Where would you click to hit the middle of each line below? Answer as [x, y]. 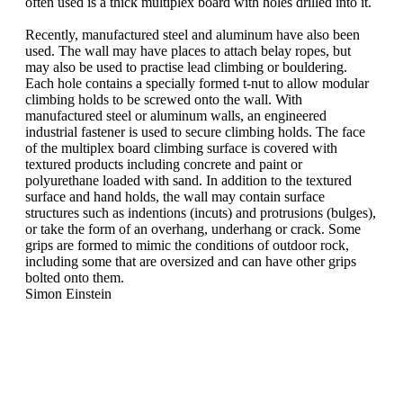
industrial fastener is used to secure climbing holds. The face [195, 132]
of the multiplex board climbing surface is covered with [181, 148]
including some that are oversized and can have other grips [191, 261]
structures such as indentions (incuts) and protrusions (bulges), [201, 213]
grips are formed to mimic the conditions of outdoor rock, [187, 245]
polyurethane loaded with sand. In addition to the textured [188, 180]
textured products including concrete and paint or [164, 164]
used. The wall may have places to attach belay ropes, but [188, 51]
